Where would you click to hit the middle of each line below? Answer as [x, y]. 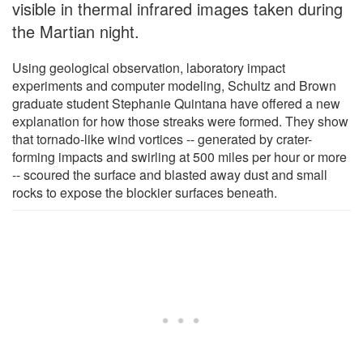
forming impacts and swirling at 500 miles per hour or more [179, 156]
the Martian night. [76, 31]
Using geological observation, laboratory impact [149, 67]
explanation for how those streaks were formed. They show [180, 121]
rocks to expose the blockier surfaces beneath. [145, 192]
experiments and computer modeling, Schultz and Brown [174, 85]
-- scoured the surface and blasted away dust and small [170, 174]
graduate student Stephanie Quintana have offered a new [176, 103]
